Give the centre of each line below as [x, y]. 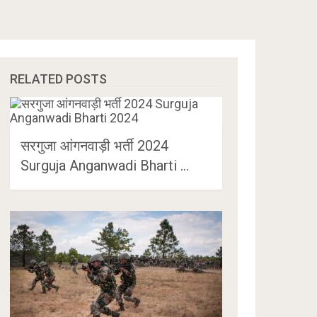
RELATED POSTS [59, 79]
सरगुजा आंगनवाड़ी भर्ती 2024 [95, 146]
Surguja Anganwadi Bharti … [105, 166]
